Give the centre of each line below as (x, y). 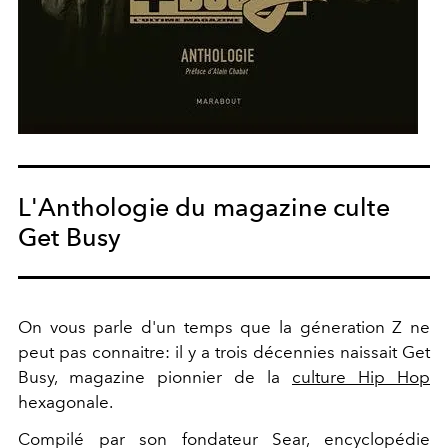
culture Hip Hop (361, 376)
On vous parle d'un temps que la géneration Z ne (224, 326)
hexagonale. (67, 401)
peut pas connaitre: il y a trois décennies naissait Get (224, 351)
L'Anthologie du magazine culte (204, 206)
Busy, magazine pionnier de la (155, 376)
